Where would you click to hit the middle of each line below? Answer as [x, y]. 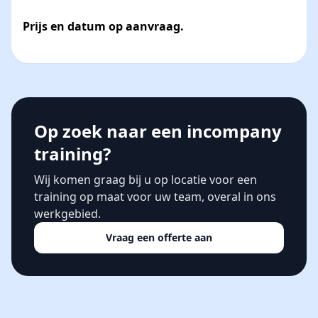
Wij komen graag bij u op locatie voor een [146, 180]
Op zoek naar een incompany [158, 131]
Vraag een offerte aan [159, 237]
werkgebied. [67, 214]
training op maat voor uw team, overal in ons [155, 197]
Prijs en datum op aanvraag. [103, 26]
